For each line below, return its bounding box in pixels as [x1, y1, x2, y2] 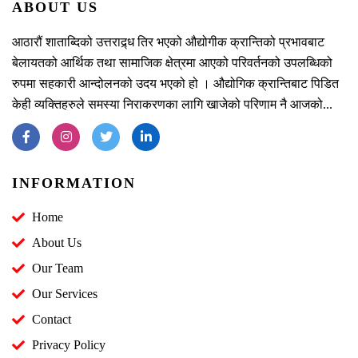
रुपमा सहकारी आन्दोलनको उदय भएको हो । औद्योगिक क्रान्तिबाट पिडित [12, 76, 339, 90]
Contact [32, 312, 71, 326]
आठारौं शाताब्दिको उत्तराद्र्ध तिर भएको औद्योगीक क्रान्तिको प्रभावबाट [12, 34, 324, 49]
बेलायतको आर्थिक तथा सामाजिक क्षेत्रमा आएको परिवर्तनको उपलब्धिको [12, 55, 332, 70]
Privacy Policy [32, 337, 105, 352]
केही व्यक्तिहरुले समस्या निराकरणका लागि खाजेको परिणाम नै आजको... [12, 97, 332, 111]
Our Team [32, 261, 83, 275]
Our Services [32, 286, 97, 300]
